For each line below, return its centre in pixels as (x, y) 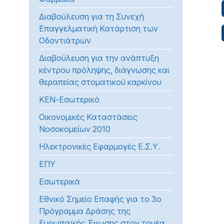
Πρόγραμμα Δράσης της (85, 211)
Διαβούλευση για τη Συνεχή (91, 16)
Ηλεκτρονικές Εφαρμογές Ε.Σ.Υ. (99, 146)
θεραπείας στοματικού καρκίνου (100, 82)
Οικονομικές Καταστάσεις (88, 117)
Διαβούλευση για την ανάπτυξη (99, 58)
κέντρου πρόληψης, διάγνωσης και (104, 70)
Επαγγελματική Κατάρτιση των (98, 28)
